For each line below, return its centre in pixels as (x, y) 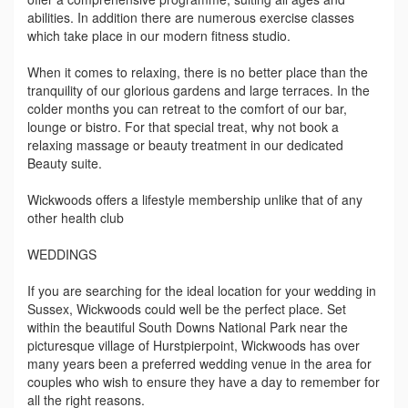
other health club (76, 217)
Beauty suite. (65, 163)
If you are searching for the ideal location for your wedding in (202, 290)
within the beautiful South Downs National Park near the (188, 326)
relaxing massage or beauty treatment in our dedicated (185, 144)
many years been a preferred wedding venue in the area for (199, 363)
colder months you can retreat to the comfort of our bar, (187, 108)
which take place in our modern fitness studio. (159, 35)
